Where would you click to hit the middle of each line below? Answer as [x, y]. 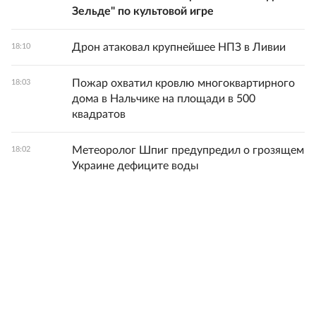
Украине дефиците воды [135, 166]
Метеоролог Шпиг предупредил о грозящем [188, 150]
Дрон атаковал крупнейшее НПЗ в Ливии [179, 47]
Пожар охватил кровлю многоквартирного [183, 83]
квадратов [99, 114]
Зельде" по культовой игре [143, 11]
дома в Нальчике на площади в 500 [164, 99]
